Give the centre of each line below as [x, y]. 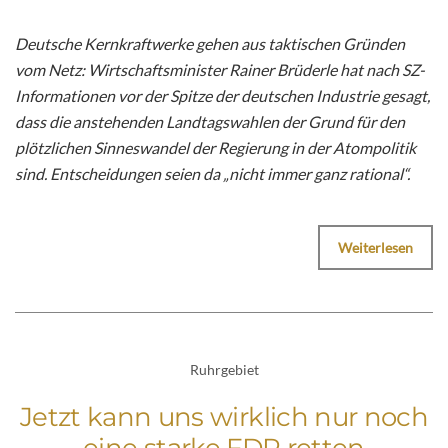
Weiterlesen [375, 248]
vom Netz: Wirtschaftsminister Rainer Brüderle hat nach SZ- [220, 70]
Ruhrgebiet [224, 370]
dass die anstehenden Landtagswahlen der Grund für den [210, 122]
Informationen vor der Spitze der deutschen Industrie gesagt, [222, 96]
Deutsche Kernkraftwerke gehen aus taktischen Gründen [210, 44]
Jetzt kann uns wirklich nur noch [224, 416]
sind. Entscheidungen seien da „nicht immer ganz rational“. [212, 174]
